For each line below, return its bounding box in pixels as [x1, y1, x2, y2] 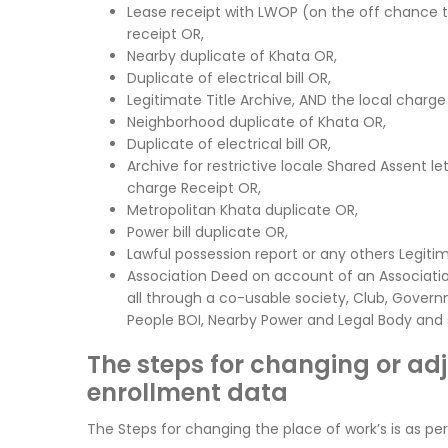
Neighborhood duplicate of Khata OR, [127, 112, 386, 133]
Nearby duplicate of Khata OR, [127, 46, 337, 67]
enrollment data [87, 376, 288, 410]
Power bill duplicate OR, [127, 222, 288, 243]
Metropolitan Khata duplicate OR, [127, 200, 358, 221]
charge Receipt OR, [127, 178, 261, 199]
